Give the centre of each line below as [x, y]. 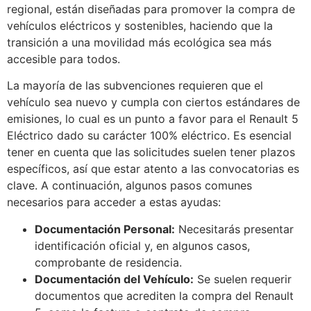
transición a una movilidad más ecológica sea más [139, 43]
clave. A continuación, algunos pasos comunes [129, 186]
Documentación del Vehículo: [114, 279]
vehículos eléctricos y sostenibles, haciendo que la [140, 26]
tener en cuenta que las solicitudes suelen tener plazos [151, 152]
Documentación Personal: [105, 229]
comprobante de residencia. [108, 262]
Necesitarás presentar [234, 229]
